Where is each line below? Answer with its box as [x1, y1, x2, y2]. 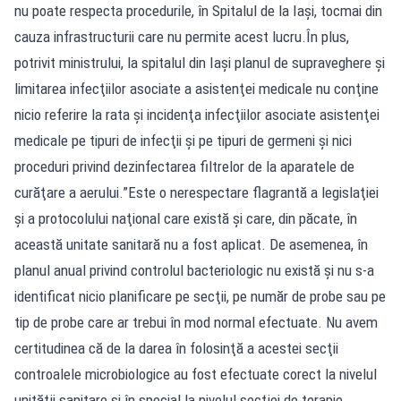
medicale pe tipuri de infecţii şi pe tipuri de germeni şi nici [14, 131, 352, 149]
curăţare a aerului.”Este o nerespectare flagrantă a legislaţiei [14, 183, 379, 201]
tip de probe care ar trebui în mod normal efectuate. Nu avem [14, 312, 378, 331]
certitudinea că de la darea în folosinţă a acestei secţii [14, 338, 338, 357]
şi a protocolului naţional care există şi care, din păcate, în [14, 209, 357, 227]
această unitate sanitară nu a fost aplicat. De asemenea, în [14, 235, 368, 253]
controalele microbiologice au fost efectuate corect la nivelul [14, 364, 377, 383]
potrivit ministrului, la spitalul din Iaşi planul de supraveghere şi [14, 53, 385, 72]
